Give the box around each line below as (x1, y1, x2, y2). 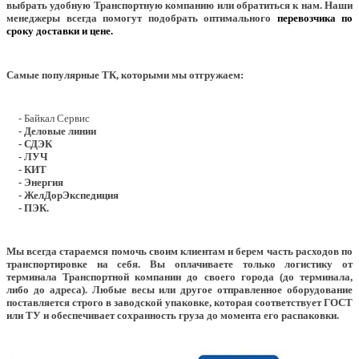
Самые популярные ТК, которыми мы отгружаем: (6, 68, 244, 81)
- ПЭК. (6, 201, 49, 214)
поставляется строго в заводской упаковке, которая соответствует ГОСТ (6, 296, 353, 309)
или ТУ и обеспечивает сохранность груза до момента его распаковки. (6, 309, 339, 321)
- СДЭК (6, 137, 52, 150)
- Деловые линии (6, 124, 96, 137)
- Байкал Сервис (18, 111, 90, 124)
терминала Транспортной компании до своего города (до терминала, (6, 270, 353, 283)
